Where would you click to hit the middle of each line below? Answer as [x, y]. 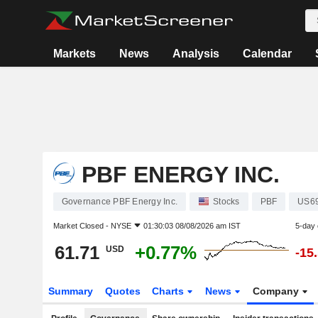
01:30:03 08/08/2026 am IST [192, 226]
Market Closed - [82, 226]
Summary [70, 291]
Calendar [268, 54]
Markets [75, 54]
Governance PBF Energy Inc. [119, 202]
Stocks [226, 202]
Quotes [122, 291]
